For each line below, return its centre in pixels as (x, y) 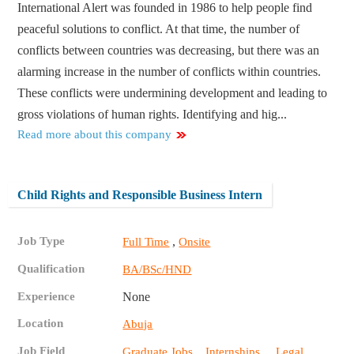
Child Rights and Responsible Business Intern (140, 195)
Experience (47, 297)
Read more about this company (95, 135)
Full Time (146, 242)
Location (41, 324)
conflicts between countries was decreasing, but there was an (169, 51)
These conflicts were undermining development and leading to (173, 93)
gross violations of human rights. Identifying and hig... (153, 115)
